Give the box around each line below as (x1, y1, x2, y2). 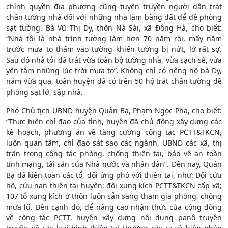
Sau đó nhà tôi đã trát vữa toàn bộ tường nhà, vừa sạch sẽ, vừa (6, 54, 222, 65)
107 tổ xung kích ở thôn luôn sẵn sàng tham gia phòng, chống (6, 191, 222, 201)
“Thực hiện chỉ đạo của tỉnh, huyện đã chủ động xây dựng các (6, 116, 222, 126)
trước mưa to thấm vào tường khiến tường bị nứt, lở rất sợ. (6, 44, 222, 54)
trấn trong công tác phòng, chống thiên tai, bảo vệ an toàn (6, 148, 222, 158)
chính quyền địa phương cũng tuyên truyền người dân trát (6, 1, 222, 11)
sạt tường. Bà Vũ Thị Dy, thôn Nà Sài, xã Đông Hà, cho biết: (6, 22, 222, 33)
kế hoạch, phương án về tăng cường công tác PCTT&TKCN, (6, 127, 222, 137)
